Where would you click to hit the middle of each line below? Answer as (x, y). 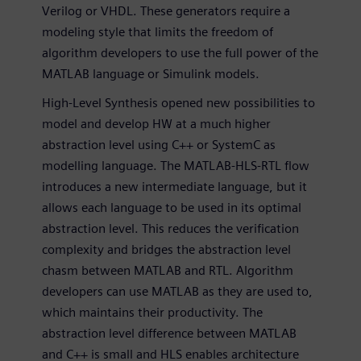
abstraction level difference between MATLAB (169, 333)
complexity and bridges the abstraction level (166, 249)
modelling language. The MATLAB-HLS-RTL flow (176, 165)
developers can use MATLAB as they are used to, (177, 291)
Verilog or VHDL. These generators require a (166, 10)
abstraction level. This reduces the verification (170, 228)
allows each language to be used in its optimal (172, 207)
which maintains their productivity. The (152, 312)
